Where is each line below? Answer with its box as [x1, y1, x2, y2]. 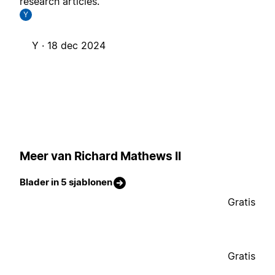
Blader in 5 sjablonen [20, 176, 112, 188]
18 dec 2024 [47, 39, 106, 52]
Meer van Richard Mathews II [20, 149, 181, 163]
